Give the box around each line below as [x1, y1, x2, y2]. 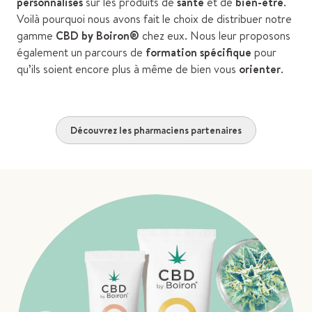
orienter [239, 61, 281, 77]
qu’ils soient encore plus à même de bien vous [17, 61, 239, 77]
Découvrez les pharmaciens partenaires [70, 123, 242, 137]
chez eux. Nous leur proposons [139, 28, 290, 44]
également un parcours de [17, 45, 146, 61]
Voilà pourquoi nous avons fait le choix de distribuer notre [17, 11, 292, 27]
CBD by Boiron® [56, 28, 139, 44]
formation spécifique [146, 45, 254, 61]
